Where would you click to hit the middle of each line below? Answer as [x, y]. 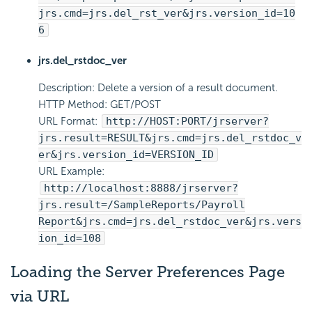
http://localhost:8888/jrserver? [141, 188]
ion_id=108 [70, 239]
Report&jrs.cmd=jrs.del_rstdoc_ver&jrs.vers [170, 222]
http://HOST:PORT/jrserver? [187, 122]
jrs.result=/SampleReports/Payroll [142, 205]
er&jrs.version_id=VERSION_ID [126, 155]
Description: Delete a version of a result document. [158, 88]
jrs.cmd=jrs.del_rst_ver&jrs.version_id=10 [167, 14]
